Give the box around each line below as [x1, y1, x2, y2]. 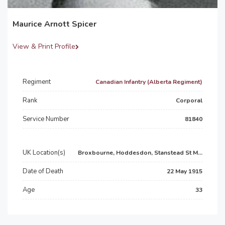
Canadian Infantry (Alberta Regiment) [95, 78, 202, 86]
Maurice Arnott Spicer [13, 19, 96, 30]
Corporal [176, 96, 202, 104]
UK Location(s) [23, 148, 65, 157]
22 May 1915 [167, 167, 202, 175]
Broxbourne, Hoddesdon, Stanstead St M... [78, 149, 202, 157]
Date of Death [23, 167, 63, 176]
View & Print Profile [13, 42, 75, 51]
